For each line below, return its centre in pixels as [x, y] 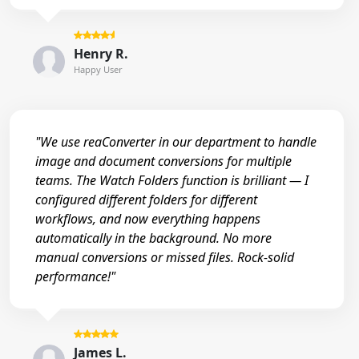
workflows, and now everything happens [148, 219]
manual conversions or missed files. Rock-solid [165, 258]
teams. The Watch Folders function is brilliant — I [172, 181]
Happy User [98, 70]
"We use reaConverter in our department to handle [176, 142]
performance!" [75, 277]
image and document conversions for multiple [163, 161]
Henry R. [101, 54]
